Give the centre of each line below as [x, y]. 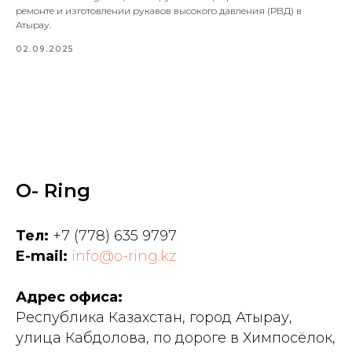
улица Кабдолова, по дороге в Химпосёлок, [176, 338]
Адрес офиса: [69, 297]
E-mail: [44, 257]
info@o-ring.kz [124, 257]
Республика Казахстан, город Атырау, [154, 318]
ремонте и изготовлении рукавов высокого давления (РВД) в [159, 11]
